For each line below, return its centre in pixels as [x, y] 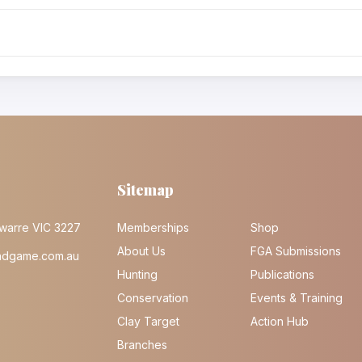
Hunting [137, 274]
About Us [141, 251]
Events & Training [296, 298]
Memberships [153, 227]
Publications [282, 274]
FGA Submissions [295, 251]
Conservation [152, 298]
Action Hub [279, 321]
